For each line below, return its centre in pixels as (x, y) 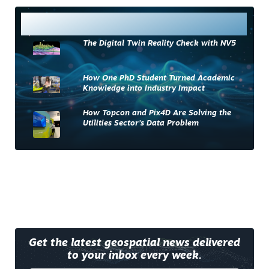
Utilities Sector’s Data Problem (141, 123)
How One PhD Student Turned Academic (159, 78)
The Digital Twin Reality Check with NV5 (160, 43)
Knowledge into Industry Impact (144, 88)
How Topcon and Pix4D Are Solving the (157, 113)
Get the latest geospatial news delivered (134, 243)
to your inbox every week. (134, 256)
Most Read (70, 24)
